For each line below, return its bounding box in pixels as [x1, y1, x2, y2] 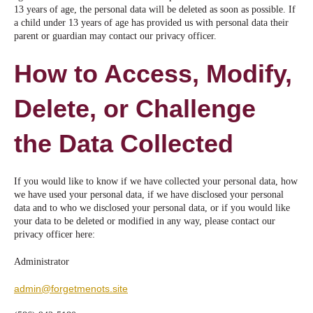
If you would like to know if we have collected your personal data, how [14, 176, 298, 187]
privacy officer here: [14, 229, 95, 240]
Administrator [14, 256, 69, 268]
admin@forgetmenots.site [14, 282, 128, 294]
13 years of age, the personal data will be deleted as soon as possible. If [14, 4, 296, 15]
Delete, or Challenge [14, 94, 256, 123]
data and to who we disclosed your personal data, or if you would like [14, 203, 290, 214]
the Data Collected [14, 129, 233, 158]
